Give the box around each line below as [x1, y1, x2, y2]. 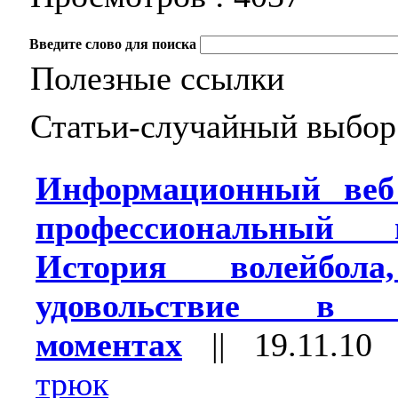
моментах [36, 326, 182, 363]
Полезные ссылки [30, 60, 284, 97]
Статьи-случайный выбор [30, 107, 396, 145]
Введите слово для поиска [29, 36, 196, 52]
